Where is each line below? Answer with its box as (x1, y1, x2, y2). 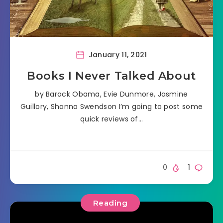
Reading (93, 198, 128, 208)
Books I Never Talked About (27, 69, 196, 83)
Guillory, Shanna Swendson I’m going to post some (20, 102, 203, 112)
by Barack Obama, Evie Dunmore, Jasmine (35, 89, 188, 100)
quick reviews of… (80, 114, 143, 124)
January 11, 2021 (86, 50, 147, 60)
